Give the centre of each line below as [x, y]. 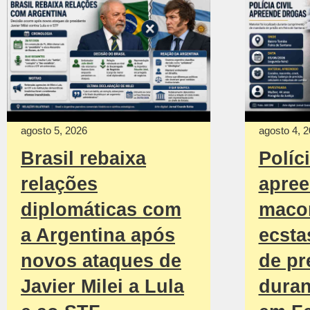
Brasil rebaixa [83, 158]
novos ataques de [101, 261]
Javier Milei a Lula [102, 286]
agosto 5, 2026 [54, 130]
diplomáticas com [101, 209]
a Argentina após [98, 235]
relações [59, 184]
